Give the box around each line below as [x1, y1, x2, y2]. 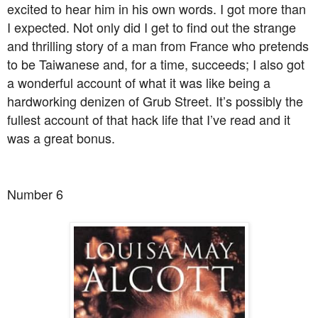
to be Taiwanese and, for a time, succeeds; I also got [7, 55, 305, 74]
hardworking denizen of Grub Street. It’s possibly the [7, 92, 303, 111]
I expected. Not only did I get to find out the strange [7, 18, 296, 37]
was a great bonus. [7, 128, 115, 148]
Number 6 [7, 185, 63, 204]
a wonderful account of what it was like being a [7, 73, 270, 92]
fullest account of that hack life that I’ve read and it [7, 110, 290, 129]
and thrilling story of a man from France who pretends [7, 36, 309, 55]
